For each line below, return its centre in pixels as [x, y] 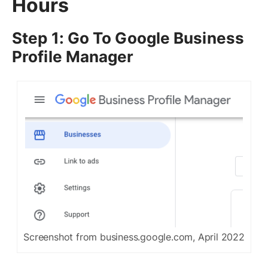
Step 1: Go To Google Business [128, 38]
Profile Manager [73, 57]
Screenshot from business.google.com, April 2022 [134, 237]
